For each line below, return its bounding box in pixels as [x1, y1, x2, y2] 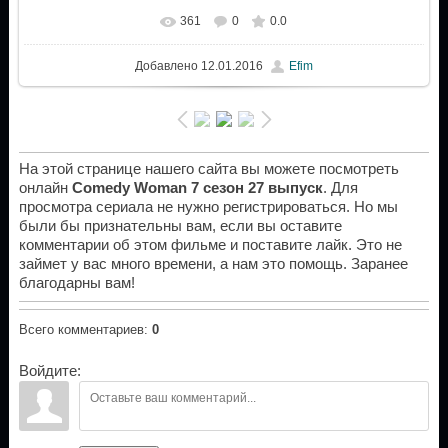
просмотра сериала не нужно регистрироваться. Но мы [18, 199, 398, 216]
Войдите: [18, 363, 81, 380]
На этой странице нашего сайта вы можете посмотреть [18, 161, 399, 178]
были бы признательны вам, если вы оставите [18, 218, 342, 235]
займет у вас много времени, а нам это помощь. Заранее [18, 256, 408, 273]
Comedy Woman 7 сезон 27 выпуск [71, 180, 323, 197]
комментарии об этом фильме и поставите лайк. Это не [18, 237, 402, 254]
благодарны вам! [18, 275, 135, 292]
